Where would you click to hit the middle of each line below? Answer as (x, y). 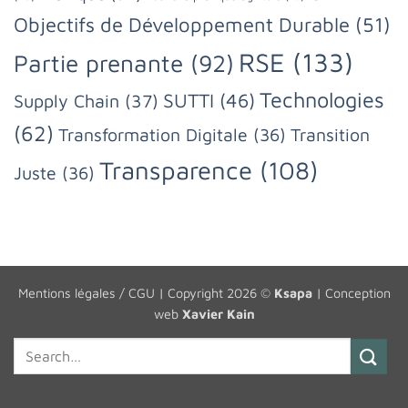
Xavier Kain (218, 313)
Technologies (322, 100)
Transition (330, 135)
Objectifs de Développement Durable (182, 25)
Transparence (176, 170)
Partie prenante (98, 64)
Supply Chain (66, 101)
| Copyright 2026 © (214, 292)
